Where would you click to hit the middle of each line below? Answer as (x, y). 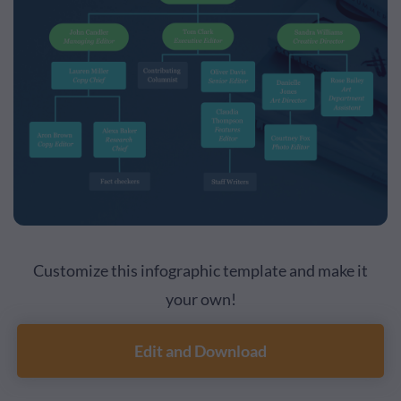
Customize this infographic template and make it (200, 271)
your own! (200, 299)
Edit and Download (200, 351)
